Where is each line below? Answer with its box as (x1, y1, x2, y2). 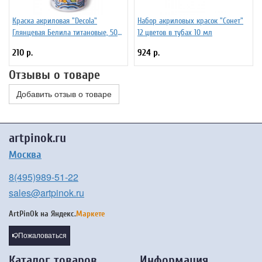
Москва (9, 149, 42, 161)
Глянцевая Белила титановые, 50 (12, 27, 118, 37)
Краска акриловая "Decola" (12, 16, 97, 26)
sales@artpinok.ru (9, 186, 84, 199)
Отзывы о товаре (9, 67, 100, 82)
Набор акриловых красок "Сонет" (137, 16, 243, 26)
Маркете (76, 209, 105, 219)
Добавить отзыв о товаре (16, 89, 112, 99)
